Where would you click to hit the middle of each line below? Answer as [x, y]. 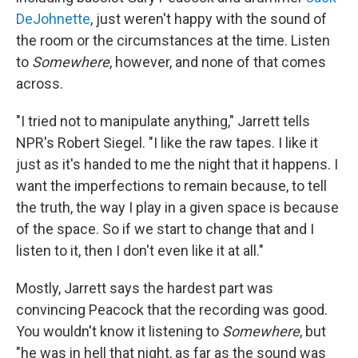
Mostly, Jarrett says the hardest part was [145, 288]
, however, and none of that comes [218, 62]
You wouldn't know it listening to [117, 331]
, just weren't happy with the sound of [209, 19]
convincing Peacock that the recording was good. [172, 310]
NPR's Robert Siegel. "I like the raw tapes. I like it [167, 143]
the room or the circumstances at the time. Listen [173, 40]
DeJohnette [53, 19]
